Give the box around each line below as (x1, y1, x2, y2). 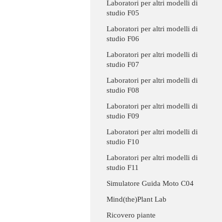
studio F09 (107, 112, 139, 120)
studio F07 (107, 60, 139, 69)
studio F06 (107, 35, 139, 43)
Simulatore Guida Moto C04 (107, 179, 194, 188)
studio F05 (107, 9, 139, 17)
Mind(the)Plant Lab (107, 195, 166, 204)
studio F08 (107, 86, 139, 95)
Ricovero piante (107, 211, 156, 220)
